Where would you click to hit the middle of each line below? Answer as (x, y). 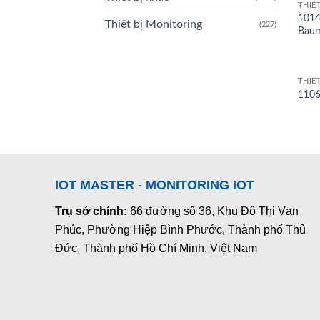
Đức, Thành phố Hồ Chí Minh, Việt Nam (156, 249)
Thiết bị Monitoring (154, 25)
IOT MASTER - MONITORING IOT (155, 185)
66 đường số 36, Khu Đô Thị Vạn (214, 211)
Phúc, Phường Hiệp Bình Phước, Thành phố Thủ (180, 230)
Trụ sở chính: (92, 211)
